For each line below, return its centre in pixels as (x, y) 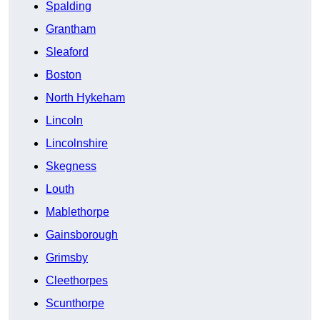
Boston (64, 75)
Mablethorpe (77, 212)
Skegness (71, 166)
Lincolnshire (77, 144)
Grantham (71, 29)
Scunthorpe (75, 304)
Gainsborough (82, 235)
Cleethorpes (77, 281)
